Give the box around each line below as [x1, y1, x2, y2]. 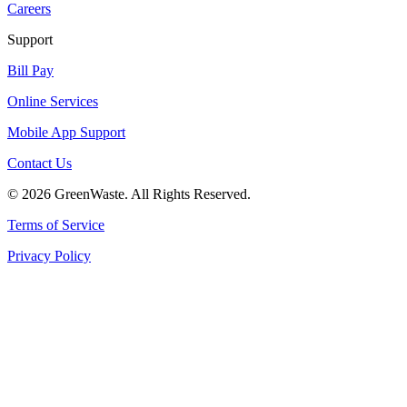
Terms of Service [7, 216, 104, 233]
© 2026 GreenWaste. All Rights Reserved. [7, 185, 251, 202]
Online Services [7, 93, 98, 109]
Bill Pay [7, 62, 54, 78]
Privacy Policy [7, 247, 91, 263]
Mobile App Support [7, 124, 125, 140]
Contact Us [7, 154, 72, 171]
